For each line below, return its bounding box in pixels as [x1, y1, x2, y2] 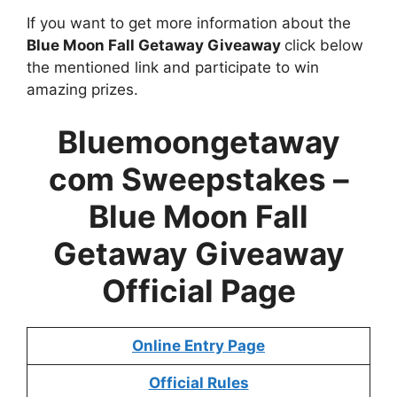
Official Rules [148, 374, 249, 392]
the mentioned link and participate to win [27, 58, 319, 76]
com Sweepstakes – [48, 160, 349, 198]
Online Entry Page [132, 337, 265, 354]
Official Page [101, 272, 296, 309]
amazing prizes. [27, 80, 138, 98]
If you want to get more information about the [27, 13, 351, 32]
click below [284, 35, 363, 54]
